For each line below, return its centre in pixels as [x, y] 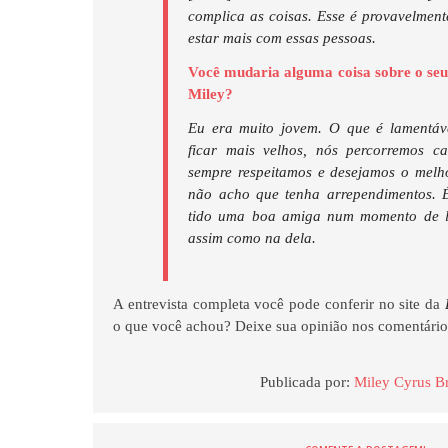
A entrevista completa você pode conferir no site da [279, 304]
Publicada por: [307, 382]
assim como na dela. [252, 238]
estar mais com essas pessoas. [282, 38]
